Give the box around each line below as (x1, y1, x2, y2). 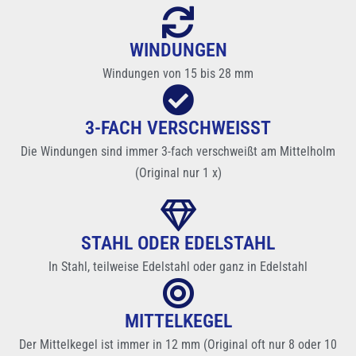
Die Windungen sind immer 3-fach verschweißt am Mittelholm (21, 144, 335, 160)
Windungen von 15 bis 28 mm (103, 66, 253, 82)
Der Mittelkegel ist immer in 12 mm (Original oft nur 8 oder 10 (19, 337, 337, 353)
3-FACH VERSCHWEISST (85, 117, 271, 140)
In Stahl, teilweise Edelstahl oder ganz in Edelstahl (48, 259, 308, 275)
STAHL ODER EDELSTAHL (81, 232, 275, 255)
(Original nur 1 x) (134, 165, 222, 181)
